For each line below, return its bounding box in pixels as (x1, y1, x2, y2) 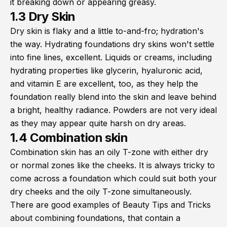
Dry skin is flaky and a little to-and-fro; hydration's (10, 26, 204, 36)
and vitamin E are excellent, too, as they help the (10, 79, 198, 89)
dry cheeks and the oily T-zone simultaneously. (10, 186, 192, 197)
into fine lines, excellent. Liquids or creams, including (10, 52, 212, 63)
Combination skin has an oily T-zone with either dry (10, 147, 208, 158)
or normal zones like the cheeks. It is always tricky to (10, 160, 215, 171)
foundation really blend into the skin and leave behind (10, 92, 216, 102)
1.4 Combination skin (10, 130, 128, 145)
